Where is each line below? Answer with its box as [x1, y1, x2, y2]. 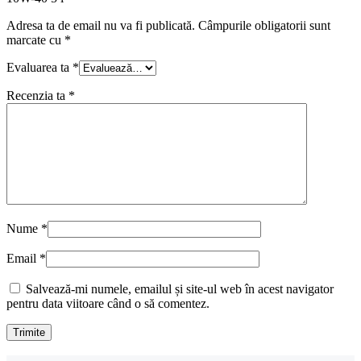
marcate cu [6, 32, 64, 47]
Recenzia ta [6, 88, 68, 102]
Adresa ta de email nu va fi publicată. [6, 18, 195, 32]
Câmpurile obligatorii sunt [198, 18, 330, 32]
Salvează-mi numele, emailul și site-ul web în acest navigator [26, 281, 334, 296]
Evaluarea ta [6, 60, 73, 74]
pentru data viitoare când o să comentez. [6, 296, 210, 310]
